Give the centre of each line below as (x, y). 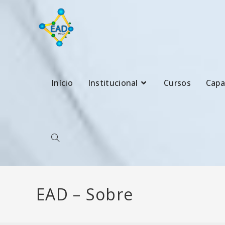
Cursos (177, 83)
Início (62, 83)
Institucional (113, 83)
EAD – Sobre (85, 194)
